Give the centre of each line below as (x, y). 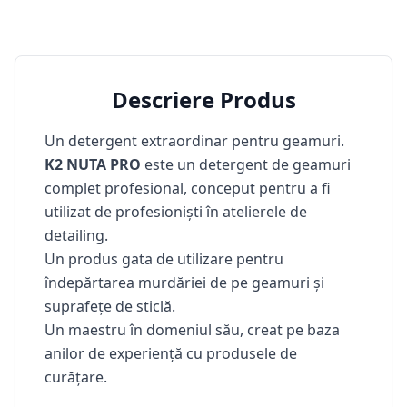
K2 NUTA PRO (93, 164)
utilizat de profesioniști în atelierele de (176, 211)
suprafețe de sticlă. (110, 306)
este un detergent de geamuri (246, 164)
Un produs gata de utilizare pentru (164, 258)
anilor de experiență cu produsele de (171, 353)
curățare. (76, 377)
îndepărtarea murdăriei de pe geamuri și (184, 282)
